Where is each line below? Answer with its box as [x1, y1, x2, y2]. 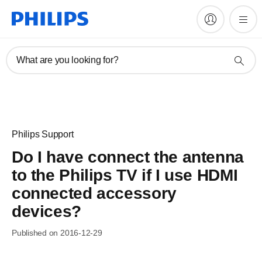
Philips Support [12, 129, 74, 139]
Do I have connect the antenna [12, 148, 244, 166]
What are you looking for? [16, 55, 119, 65]
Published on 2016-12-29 [12, 228, 102, 237]
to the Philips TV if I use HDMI [12, 166, 238, 184]
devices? [12, 202, 81, 220]
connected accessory [12, 184, 177, 202]
